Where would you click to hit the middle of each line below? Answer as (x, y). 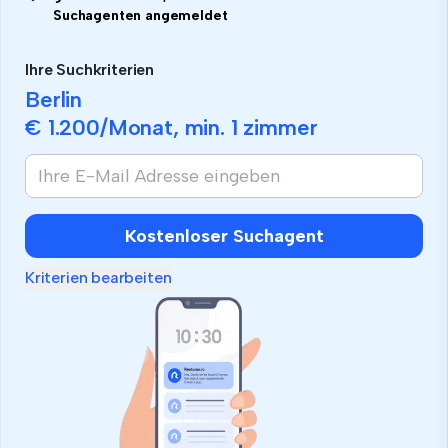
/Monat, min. (165, 128)
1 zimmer (274, 128)
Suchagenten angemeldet (140, 16)
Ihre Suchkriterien (90, 70)
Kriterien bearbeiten (98, 278)
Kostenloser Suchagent (224, 236)
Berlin (54, 100)
